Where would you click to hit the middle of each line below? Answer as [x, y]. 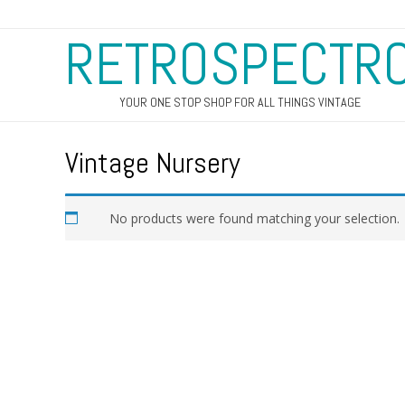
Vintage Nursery [153, 163]
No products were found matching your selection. [254, 218]
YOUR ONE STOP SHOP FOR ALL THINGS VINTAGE [240, 102]
